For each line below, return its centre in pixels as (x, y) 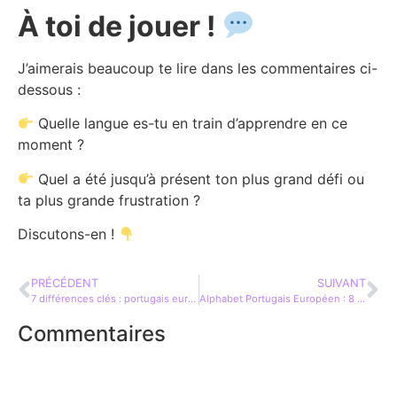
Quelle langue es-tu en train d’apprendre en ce (191, 124)
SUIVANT (342, 284)
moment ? (51, 145)
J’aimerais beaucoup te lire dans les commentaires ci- (198, 68)
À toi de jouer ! (117, 26)
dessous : (49, 89)
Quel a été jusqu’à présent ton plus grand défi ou (199, 179)
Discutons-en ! (68, 234)
